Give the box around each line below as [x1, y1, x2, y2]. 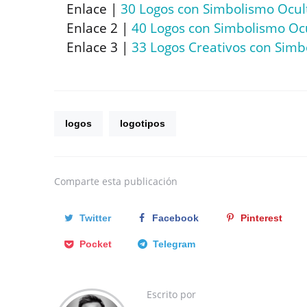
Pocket [79, 238, 112, 250]
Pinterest [240, 212, 282, 224]
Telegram [153, 238, 196, 250]
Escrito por [147, 288, 196, 302]
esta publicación [102, 175, 177, 188]
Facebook [152, 212, 199, 224]
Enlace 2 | [66, 19, 132, 38]
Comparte [54, 175, 99, 188]
